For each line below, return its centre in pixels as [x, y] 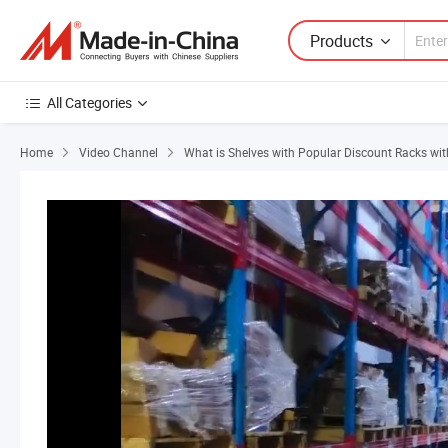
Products [341, 40]
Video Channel [118, 152]
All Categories [89, 102]
